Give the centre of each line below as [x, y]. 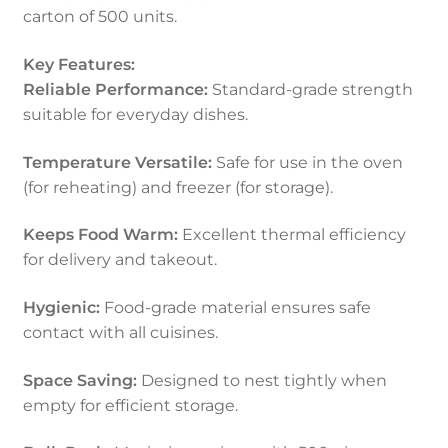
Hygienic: [61, 307]
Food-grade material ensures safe [235, 307]
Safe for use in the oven [307, 162]
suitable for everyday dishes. [135, 115]
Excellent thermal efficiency [291, 235]
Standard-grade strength [310, 90]
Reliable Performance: [115, 90]
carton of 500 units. [99, 17]
